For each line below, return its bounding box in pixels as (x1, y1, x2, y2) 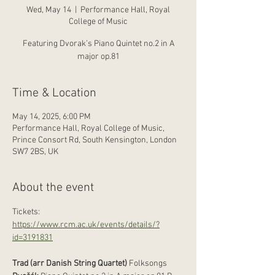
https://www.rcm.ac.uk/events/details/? (12, 220, 160, 230)
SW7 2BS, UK (12, 147, 58, 157)
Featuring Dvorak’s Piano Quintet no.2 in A (22, 39, 174, 49)
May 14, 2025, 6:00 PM (12, 112, 91, 122)
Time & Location (12, 86, 96, 101)
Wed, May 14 (26, 5, 71, 15)
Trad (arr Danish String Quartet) (12, 258, 127, 269)
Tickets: (12, 207, 42, 217)
